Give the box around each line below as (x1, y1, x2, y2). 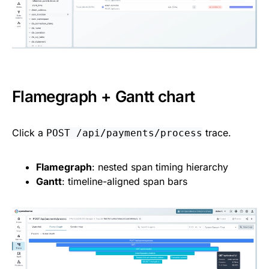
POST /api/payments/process (46, 127, 202, 139)
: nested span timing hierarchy (92, 161, 228, 174)
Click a (12, 127, 46, 139)
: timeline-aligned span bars (62, 175, 187, 188)
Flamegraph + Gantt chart (12, 87, 195, 106)
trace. (202, 127, 231, 139)
